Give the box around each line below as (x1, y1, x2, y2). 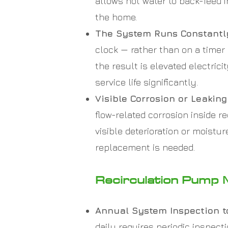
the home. (95, 12, 137, 22)
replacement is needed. (95, 142, 195, 153)
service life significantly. (95, 77, 198, 88)
